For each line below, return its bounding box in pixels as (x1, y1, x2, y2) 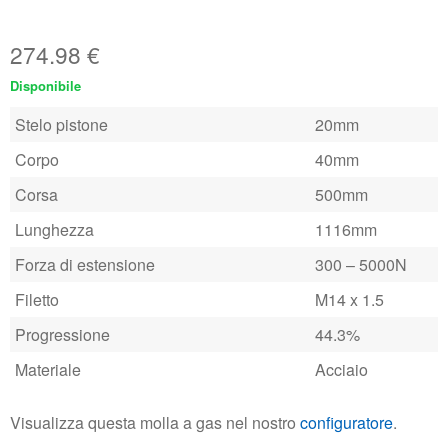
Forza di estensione (15, 253, 155, 276)
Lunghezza (15, 218, 94, 241)
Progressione (15, 323, 110, 346)
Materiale (15, 358, 81, 381)
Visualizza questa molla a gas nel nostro (10, 410, 300, 434)
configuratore (300, 410, 393, 434)
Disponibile (10, 76, 81, 95)
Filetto (15, 288, 59, 311)
